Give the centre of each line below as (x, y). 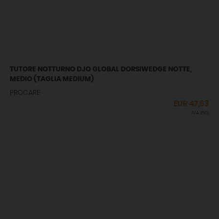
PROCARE (25, 93)
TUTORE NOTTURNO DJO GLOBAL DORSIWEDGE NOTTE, (100, 70)
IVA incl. (201, 113)
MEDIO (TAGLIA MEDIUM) (52, 79)
